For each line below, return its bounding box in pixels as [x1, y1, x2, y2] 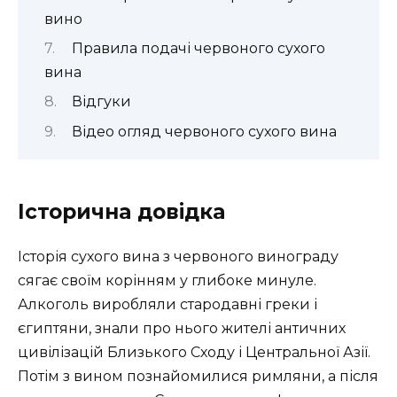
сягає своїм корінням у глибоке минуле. [18, 272, 316, 290]
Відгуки [71, 93, 131, 111]
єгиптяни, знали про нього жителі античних [18, 320, 346, 338]
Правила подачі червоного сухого [71, 40, 325, 58]
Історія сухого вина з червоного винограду [18, 248, 339, 266]
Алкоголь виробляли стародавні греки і [18, 296, 317, 314]
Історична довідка [18, 199, 225, 225]
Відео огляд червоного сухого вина [71, 122, 337, 140]
